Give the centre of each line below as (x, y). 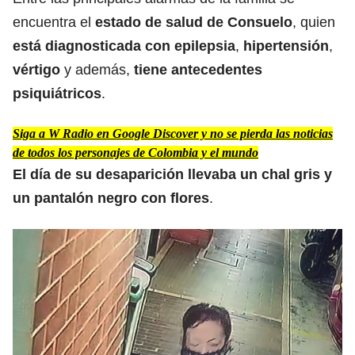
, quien (314, 22)
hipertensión (286, 46)
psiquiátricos (57, 93)
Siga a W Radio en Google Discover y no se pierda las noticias (173, 133)
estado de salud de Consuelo (194, 22)
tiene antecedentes (198, 69)
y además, (97, 69)
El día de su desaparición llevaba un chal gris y (172, 174)
